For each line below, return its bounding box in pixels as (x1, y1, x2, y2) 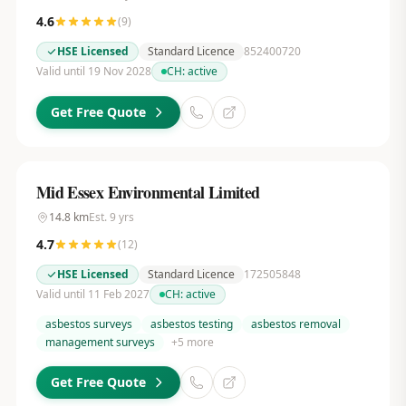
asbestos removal (250, 316, 341, 332)
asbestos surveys (44, 316, 132, 332)
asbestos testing (150, 316, 233, 332)
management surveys (44, 334, 155, 350)
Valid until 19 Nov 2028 (35, 63, 151, 79)
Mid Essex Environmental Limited (35, 180, 260, 204)
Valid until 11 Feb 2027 (35, 286, 150, 302)
